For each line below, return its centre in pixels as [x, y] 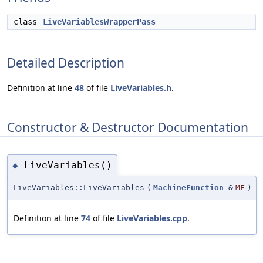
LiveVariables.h [141, 88]
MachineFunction [188, 188]
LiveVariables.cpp [152, 218]
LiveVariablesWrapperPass [99, 22]
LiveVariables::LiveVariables [79, 188]
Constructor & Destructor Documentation [128, 127]
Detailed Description [66, 63]
